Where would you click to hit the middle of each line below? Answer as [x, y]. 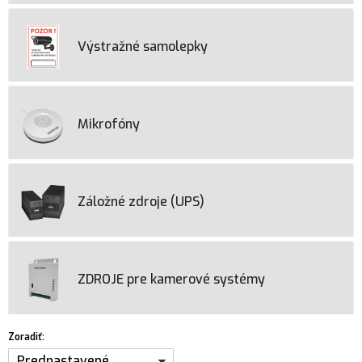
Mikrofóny [109, 124]
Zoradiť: [26, 337]
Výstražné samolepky [143, 46]
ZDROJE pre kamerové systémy [171, 279]
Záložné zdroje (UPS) [141, 202]
